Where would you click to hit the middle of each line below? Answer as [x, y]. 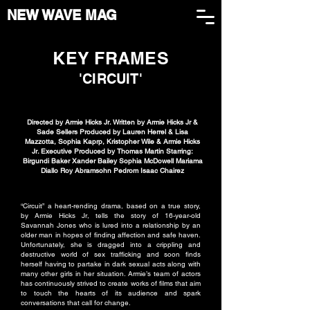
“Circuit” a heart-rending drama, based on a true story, [111, 206]
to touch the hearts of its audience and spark [111, 293]
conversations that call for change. [76, 303]
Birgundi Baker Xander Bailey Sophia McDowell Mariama [112, 161]
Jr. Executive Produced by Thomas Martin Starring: [112, 151]
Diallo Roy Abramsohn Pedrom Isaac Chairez [112, 171]
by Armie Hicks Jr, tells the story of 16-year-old [111, 216]
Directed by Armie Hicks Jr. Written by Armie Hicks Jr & [112, 122]
